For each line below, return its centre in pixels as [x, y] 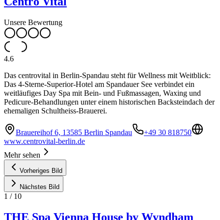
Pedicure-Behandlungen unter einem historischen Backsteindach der [109, 102]
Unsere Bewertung [33, 22]
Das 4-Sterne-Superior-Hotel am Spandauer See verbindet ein [99, 84]
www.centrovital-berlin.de [44, 141]
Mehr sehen [22, 155]
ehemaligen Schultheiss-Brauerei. [55, 110]
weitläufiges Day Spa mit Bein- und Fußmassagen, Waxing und [102, 93]
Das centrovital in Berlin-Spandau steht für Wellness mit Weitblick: [107, 75]
